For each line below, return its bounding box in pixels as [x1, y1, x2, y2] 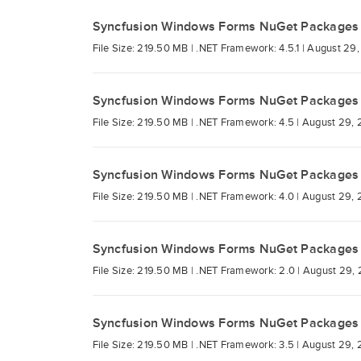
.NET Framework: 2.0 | [196, 264, 303, 277]
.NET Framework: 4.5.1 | [196, 42, 308, 55]
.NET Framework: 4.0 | [196, 190, 302, 203]
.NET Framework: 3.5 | [196, 338, 302, 351]
